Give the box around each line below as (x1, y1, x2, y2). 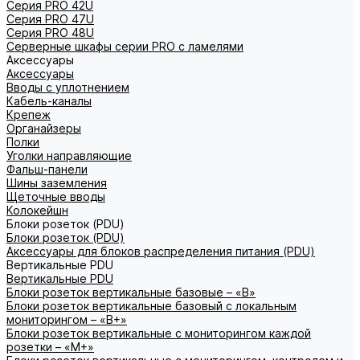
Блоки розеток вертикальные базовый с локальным (6, 299, 297, 313)
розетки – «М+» (6, 340, 94, 354)
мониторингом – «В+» (6, 313, 127, 326)
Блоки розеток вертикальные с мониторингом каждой (6, 326, 311, 340)
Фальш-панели (6, 162, 88, 176)
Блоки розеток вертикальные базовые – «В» (6, 285, 256, 299)
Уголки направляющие (6, 149, 132, 162)
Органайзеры (6, 121, 81, 135)
